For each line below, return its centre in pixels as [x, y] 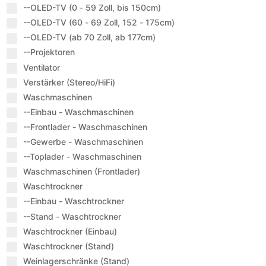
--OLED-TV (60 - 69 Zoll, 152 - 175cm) [99, 23]
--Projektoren [49, 52]
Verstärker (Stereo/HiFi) [69, 82]
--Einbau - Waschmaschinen [79, 112]
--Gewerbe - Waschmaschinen [83, 142]
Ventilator [42, 67]
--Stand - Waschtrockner [72, 216]
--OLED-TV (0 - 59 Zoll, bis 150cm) [93, 8]
